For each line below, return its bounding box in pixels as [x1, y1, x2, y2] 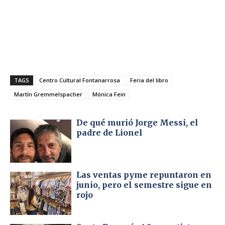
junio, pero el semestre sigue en [76, 179, 212, 190]
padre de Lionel [76, 128, 143, 138]
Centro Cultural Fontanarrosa [39, 76, 120, 84]
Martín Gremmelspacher [14, 90, 82, 98]
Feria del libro [130, 76, 168, 84]
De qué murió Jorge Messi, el [76, 118, 199, 128]
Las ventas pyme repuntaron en [76, 169, 212, 180]
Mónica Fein [92, 90, 126, 98]
